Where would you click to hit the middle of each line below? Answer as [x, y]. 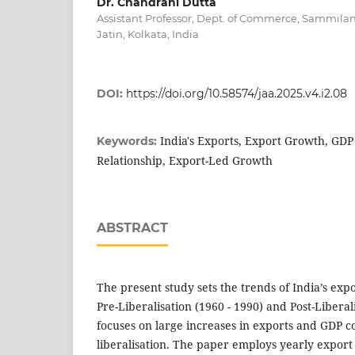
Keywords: [128, 141]
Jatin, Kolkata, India [148, 34]
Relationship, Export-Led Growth [185, 160]
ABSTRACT [132, 227]
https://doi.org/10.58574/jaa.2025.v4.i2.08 [237, 93]
